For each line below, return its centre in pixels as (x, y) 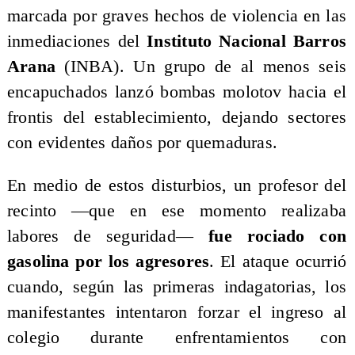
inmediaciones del (77, 42)
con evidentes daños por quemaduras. (142, 143)
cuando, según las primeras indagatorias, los (177, 286)
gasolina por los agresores (108, 261)
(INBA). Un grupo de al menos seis (201, 67)
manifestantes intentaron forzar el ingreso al (177, 312)
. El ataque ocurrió (278, 261)
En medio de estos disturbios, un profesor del (177, 185)
